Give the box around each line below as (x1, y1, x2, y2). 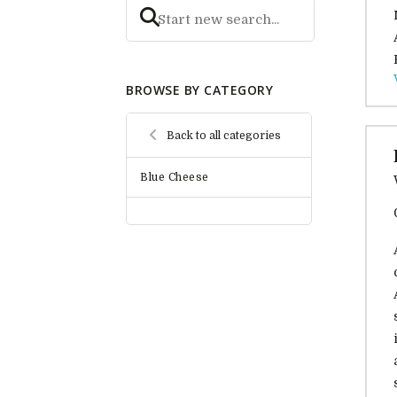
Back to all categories (167, 128, 281, 142)
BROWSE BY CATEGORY (126, 82, 273, 99)
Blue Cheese (140, 171, 209, 184)
